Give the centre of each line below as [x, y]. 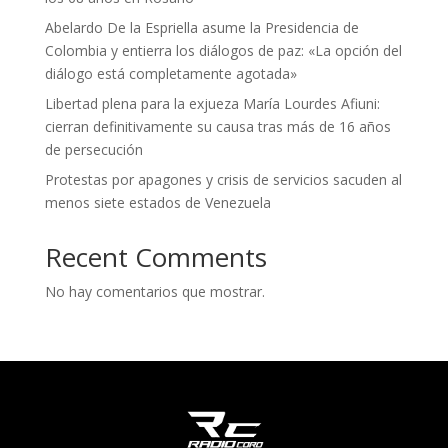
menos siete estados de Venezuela [157, 202]
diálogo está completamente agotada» [170, 73]
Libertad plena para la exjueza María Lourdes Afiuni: [212, 103]
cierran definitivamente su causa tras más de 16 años [217, 126]
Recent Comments [155, 256]
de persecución [93, 149]
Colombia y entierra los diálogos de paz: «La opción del [223, 50]
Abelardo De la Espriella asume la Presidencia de [201, 27]
